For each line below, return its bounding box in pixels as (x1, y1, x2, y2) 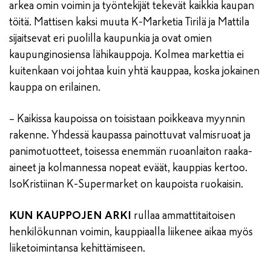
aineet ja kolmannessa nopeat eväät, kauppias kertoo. (9, 160, 247, 174)
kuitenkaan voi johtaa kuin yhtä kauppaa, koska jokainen (9, 64, 260, 77)
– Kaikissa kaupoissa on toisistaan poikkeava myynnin (9, 111, 245, 125)
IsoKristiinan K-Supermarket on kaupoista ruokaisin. (9, 177, 243, 191)
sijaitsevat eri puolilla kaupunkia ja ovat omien (9, 31, 212, 45)
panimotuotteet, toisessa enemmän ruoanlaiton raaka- (9, 144, 252, 158)
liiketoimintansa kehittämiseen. (9, 241, 145, 255)
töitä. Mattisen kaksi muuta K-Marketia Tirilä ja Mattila (9, 15, 249, 28)
